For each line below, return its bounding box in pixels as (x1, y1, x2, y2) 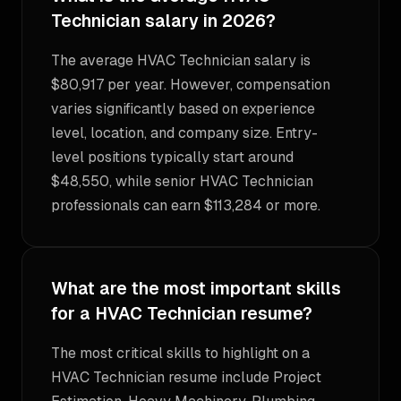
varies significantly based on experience (51, 99, 315, 118)
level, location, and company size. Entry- (51, 124, 318, 142)
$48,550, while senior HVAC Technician (51, 172, 313, 191)
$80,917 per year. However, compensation (51, 75, 330, 94)
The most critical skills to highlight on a (51, 344, 310, 363)
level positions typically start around (51, 148, 294, 166)
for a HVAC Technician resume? (51, 303, 312, 325)
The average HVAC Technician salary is (51, 51, 311, 70)
